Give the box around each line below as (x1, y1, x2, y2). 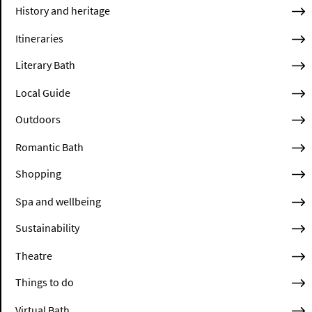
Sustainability (15, 221, 79, 235)
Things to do (15, 275, 74, 290)
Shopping (15, 166, 61, 181)
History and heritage (15, 3, 110, 18)
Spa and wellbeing (15, 194, 101, 209)
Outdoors (15, 112, 61, 127)
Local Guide (15, 86, 70, 100)
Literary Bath (15, 58, 75, 72)
